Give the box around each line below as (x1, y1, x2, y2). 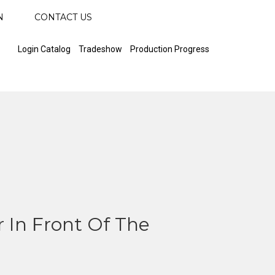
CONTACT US (34, 12, 92, 23)
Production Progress (130, 44, 209, 54)
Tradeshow (79, 44, 122, 54)
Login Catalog (18, 44, 71, 54)
